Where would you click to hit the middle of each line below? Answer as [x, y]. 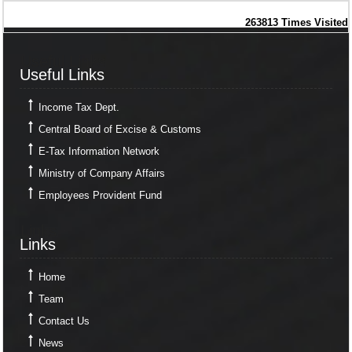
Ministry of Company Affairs [101, 174]
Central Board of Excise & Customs [119, 130]
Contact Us [64, 321]
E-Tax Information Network [99, 152]
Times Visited [315, 22]
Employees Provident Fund [100, 196]
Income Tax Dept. [79, 108]
